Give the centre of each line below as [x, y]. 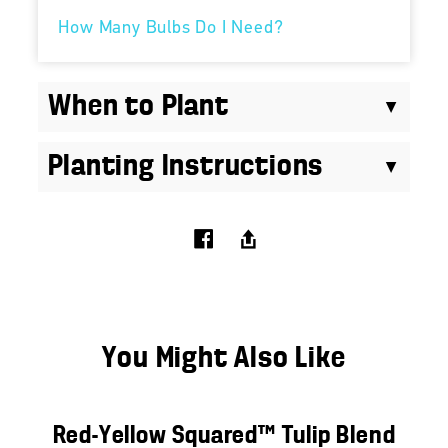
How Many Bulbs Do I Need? [171, 28]
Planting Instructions [186, 166]
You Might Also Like [224, 358]
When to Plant [138, 106]
